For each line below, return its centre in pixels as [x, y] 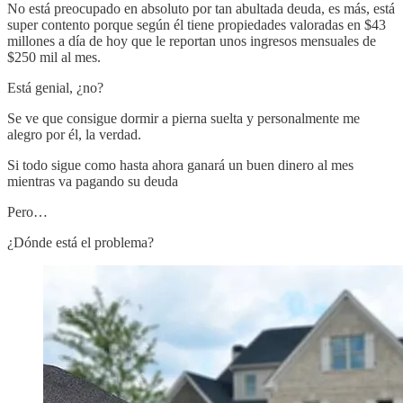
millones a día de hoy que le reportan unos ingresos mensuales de [192, 41]
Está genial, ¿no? [55, 88]
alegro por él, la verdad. [74, 135]
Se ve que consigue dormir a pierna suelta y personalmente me [184, 119]
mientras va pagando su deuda [93, 182]
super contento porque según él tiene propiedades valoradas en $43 [197, 25]
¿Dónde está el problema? [81, 243]
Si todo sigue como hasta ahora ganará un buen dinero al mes [180, 166]
